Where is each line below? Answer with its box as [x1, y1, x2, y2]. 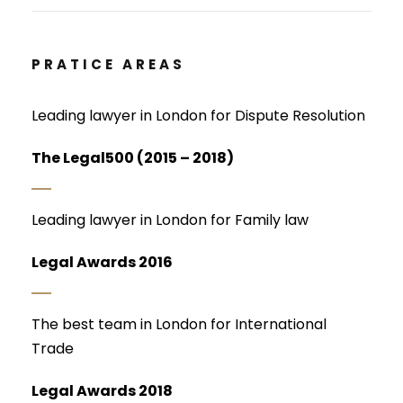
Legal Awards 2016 [31, 251, 173, 273]
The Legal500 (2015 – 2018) [31, 147, 234, 168]
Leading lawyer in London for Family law [31, 209, 309, 230]
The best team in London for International [31, 313, 327, 335]
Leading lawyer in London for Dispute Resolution [31, 104, 365, 126]
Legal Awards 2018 [31, 380, 173, 401]
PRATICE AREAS [31, 54, 185, 74]
